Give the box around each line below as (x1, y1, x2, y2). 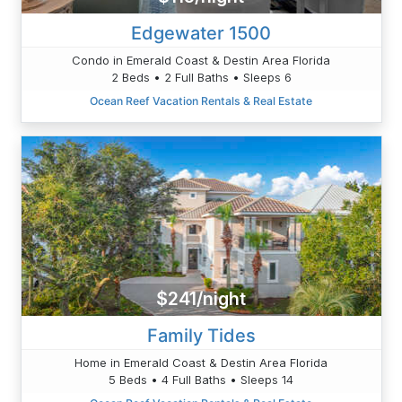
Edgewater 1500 (131, 22, 271, 44)
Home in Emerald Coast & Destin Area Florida (74, 354, 328, 370)
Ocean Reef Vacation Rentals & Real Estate (90, 93, 312, 108)
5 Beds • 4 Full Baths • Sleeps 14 (109, 371, 293, 387)
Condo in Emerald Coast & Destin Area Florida (72, 52, 330, 67)
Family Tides (146, 324, 256, 346)
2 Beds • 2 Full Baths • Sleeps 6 (110, 69, 292, 84)
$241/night (156, 288, 246, 310)
